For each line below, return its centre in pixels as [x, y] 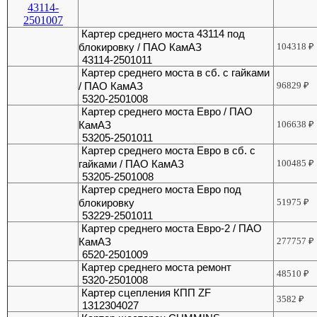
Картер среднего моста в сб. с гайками [176, 73]
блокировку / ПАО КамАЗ [140, 47]
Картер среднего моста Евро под [162, 190]
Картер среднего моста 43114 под [163, 34]
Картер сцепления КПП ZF [146, 293]
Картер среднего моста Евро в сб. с [169, 151]
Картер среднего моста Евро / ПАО [167, 112]
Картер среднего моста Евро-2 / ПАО [172, 229]
